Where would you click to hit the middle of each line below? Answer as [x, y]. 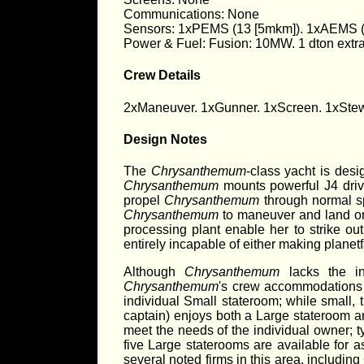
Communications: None [191, 15]
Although [154, 272]
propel [144, 201]
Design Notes [165, 139]
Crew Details [162, 76]
